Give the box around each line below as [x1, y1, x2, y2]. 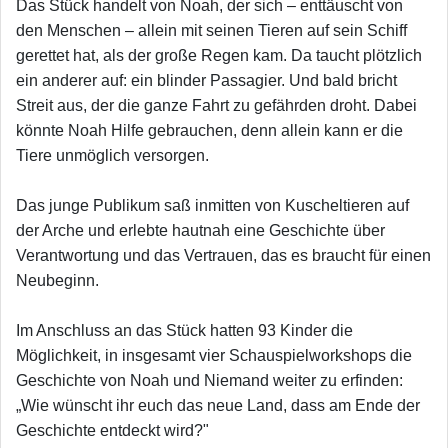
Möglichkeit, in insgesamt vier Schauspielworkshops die [16, 346, 412, 364]
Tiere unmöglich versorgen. [16, 146, 209, 164]
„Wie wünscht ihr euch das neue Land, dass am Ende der [16, 396, 420, 414]
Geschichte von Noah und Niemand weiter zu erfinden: [16, 371, 403, 389]
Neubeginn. [16, 271, 99, 289]
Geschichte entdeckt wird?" [16, 421, 209, 439]
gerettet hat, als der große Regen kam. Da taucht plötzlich [16, 46, 422, 64]
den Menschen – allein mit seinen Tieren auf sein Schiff [16, 21, 407, 39]
